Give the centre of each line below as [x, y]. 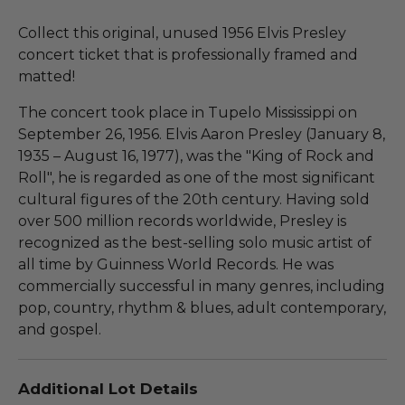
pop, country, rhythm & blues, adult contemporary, [202, 307]
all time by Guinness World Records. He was [176, 264]
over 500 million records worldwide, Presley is [182, 221]
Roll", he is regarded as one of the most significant [197, 177]
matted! [47, 76]
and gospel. [60, 329]
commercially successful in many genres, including [202, 286]
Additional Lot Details [108, 388]
